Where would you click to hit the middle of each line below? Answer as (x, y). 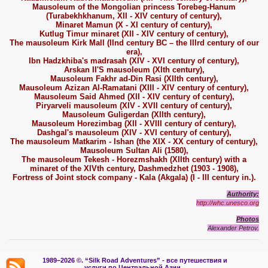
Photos (248, 219)
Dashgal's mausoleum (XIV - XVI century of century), (134, 133)
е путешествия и (201, 261)
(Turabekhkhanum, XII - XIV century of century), (134, 16)
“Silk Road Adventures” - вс (130, 261)
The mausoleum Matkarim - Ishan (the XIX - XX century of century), (134, 142)
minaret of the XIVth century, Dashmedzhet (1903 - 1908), (134, 169)
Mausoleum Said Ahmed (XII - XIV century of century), (134, 97)
